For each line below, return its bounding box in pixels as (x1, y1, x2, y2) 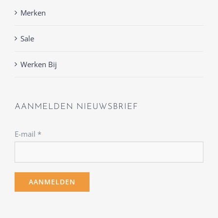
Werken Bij (20, 59, 57, 70)
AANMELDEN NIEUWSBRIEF (15, 103, 138, 111)
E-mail (15, 129, 37, 139)
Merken (20, 8, 46, 18)
